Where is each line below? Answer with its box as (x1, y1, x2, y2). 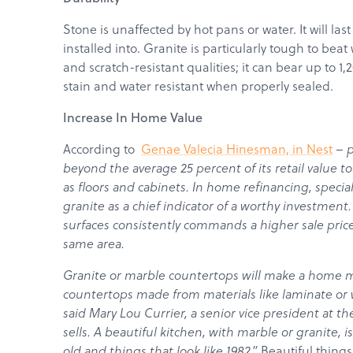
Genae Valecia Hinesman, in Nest (141, 139, 333, 158)
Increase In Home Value (63, 108, 203, 126)
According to (63, 139, 141, 158)
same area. (63, 234, 124, 252)
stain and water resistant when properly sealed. (63, 76, 333, 95)
